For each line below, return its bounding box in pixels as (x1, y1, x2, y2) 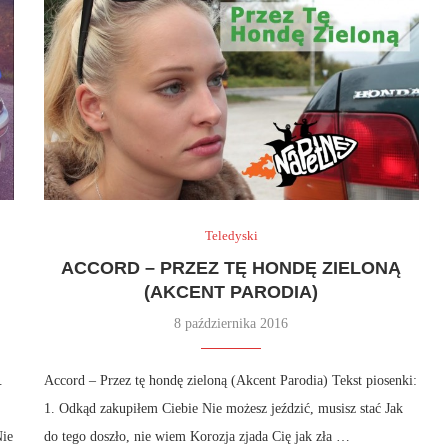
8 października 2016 (174, 315, 289, 331)
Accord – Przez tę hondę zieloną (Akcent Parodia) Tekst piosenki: (43, 372, 417, 388)
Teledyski (204, 227, 258, 243)
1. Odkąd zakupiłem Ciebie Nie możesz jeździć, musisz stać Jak (43, 400, 403, 416)
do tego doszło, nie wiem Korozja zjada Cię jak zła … (43, 428, 350, 444)
